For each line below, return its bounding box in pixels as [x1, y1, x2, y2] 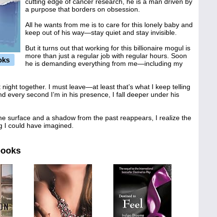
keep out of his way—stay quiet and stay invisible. [25, 29, 177, 36]
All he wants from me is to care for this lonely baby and [25, 21, 193, 29]
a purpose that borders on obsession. [25, 5, 140, 13]
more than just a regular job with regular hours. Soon [25, 52, 187, 60]
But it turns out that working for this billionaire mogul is [25, 44, 190, 52]
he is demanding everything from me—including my [25, 60, 183, 67]
